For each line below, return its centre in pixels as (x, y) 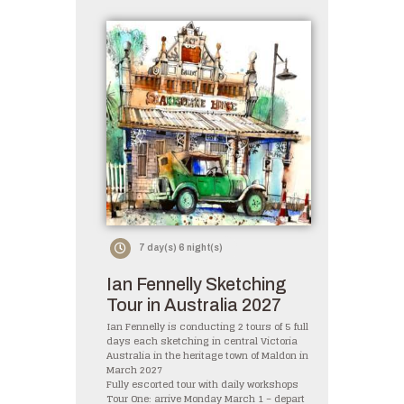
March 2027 (134, 370)
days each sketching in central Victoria (202, 341)
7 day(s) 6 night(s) (181, 248)
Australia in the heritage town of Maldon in (207, 355)
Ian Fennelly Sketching (197, 285)
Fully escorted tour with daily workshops (202, 384)
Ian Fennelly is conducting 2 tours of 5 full (207, 326)
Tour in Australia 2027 (194, 306)
